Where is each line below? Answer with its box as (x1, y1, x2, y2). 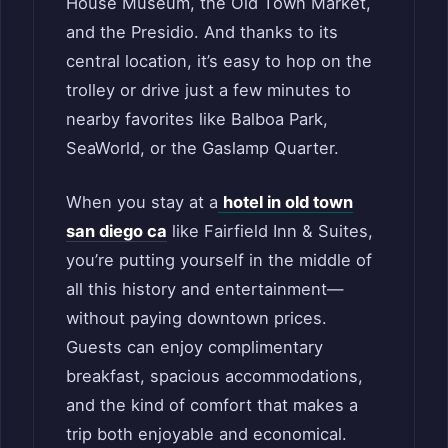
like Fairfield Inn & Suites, (167, 221, 373, 242)
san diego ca (66, 221, 167, 242)
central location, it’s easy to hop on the (66, 51, 372, 72)
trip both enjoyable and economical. (66, 424, 347, 445)
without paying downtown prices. (66, 308, 327, 329)
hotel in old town (223, 192, 353, 213)
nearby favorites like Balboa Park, (66, 109, 328, 130)
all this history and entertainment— (66, 279, 344, 300)
